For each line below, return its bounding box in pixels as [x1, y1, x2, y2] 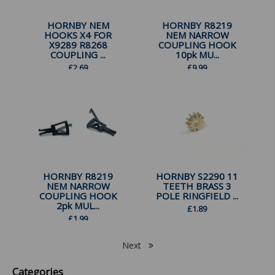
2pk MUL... [56, 199, 99, 212]
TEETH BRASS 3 [163, 180, 231, 193]
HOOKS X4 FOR [44, 29, 112, 42]
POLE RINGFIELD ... [156, 190, 238, 203]
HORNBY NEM [47, 19, 109, 32]
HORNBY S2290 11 [156, 170, 238, 183]
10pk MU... [175, 48, 219, 61]
